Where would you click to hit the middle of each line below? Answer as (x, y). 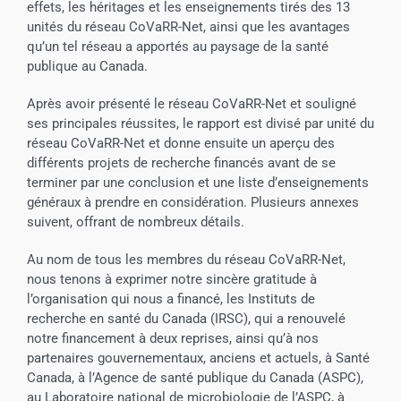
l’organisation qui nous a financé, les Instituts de (171, 299)
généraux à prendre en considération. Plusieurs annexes (192, 203)
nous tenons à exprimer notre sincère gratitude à (171, 280)
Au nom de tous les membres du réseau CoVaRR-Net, (186, 260)
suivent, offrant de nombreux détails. (135, 222)
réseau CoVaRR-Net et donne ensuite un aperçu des (180, 144)
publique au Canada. (87, 67)
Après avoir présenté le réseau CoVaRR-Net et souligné (191, 104)
